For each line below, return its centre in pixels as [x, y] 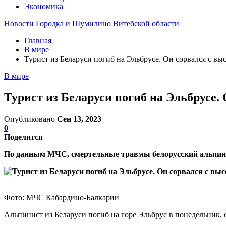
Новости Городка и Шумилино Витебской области [92, 23]
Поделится [23, 137]
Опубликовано [31, 119]
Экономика [44, 6]
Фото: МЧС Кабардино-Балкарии [62, 197]
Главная [38, 41]
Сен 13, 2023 [79, 119]
